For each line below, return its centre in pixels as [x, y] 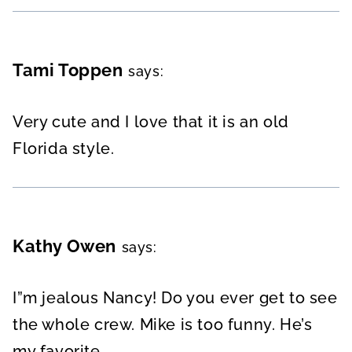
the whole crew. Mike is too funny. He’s [163, 325]
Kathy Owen [64, 246]
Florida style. [64, 149]
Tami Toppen [68, 70]
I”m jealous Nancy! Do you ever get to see [175, 298]
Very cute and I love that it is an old [151, 122]
